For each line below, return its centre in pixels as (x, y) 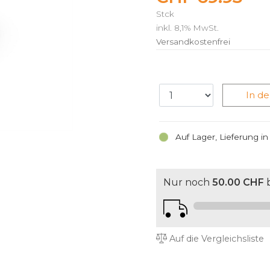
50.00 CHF (238, 183)
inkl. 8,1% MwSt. (187, 27)
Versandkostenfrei (193, 41)
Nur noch (188, 183)
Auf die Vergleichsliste (215, 239)
